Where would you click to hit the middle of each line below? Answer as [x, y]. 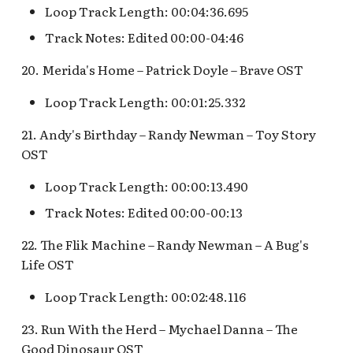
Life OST [48, 264]
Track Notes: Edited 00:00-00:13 [144, 212]
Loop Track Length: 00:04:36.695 [147, 11]
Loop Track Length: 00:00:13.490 [147, 186]
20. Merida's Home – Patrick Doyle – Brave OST [164, 69]
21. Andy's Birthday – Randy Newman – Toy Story [169, 134]
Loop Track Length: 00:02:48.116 [146, 296]
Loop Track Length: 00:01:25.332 [145, 102]
